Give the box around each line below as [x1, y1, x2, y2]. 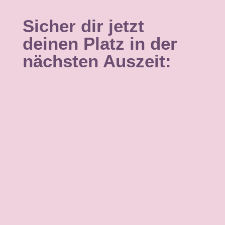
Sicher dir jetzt [22, 16, 144, 36]
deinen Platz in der [22, 34, 177, 54]
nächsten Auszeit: [22, 51, 171, 71]
